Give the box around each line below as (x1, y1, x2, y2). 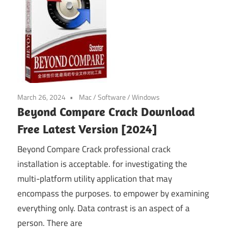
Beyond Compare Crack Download (17, 103, 195, 119)
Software (98, 91, 126, 102)
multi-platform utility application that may (17, 172, 172, 186)
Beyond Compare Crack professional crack (17, 142, 170, 156)
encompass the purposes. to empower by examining (17, 187, 209, 201)
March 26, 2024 (17, 91, 66, 102)
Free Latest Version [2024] (17, 121, 157, 136)
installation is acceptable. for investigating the (17, 157, 187, 171)
